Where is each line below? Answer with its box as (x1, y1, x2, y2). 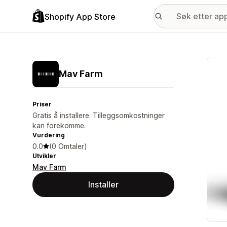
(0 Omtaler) (49, 142, 87, 150)
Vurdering (32, 131, 65, 139)
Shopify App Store (45, 11, 116, 22)
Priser (32, 100, 52, 108)
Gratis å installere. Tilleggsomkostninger (32, 111, 165, 120)
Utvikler (32, 152, 56, 160)
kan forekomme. (32, 121, 86, 130)
